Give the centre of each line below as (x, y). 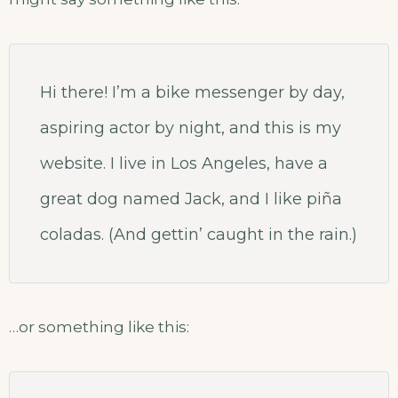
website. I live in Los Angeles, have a (184, 163)
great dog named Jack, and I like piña (191, 199)
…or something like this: (99, 327)
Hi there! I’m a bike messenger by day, (192, 92)
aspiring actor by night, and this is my (191, 128)
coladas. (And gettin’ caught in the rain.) (199, 235)
